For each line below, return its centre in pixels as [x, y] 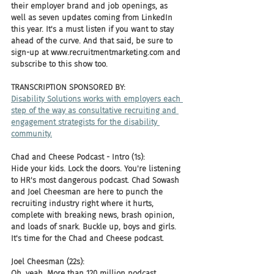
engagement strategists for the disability [85, 122]
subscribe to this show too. [59, 64]
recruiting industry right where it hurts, [83, 203]
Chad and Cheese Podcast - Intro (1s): [78, 157]
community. [31, 134]
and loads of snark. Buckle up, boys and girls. [95, 227]
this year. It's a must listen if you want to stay [94, 29]
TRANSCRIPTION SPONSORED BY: [68, 87]
